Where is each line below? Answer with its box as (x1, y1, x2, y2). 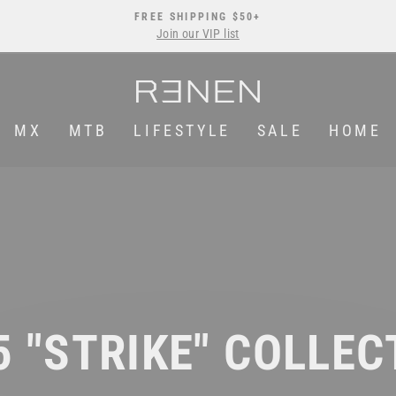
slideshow (203, 57, 263, 73)
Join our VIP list (156, 27, 240, 41)
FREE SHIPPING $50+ (134, 11, 262, 23)
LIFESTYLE (133, 120, 231, 140)
